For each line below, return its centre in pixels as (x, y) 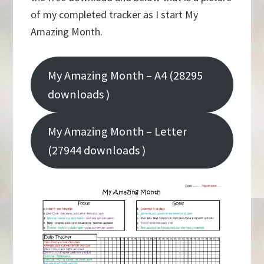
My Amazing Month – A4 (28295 (126, 75)
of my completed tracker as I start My (115, 15)
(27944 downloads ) (97, 150)
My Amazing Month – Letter (118, 131)
